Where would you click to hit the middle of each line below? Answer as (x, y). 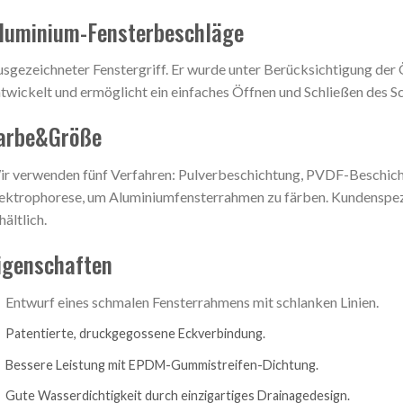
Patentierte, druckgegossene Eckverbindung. (135, 334)
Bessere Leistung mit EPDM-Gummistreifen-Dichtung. (161, 364)
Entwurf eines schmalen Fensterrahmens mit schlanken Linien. (192, 301)
